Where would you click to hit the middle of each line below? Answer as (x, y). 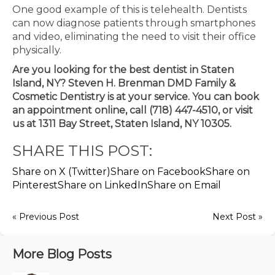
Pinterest (35, 185)
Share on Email (184, 185)
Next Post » (238, 217)
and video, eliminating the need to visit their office (134, 37)
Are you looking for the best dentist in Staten (123, 70)
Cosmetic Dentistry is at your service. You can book (136, 97)
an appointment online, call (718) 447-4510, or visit (133, 110)
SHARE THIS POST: (82, 151)
